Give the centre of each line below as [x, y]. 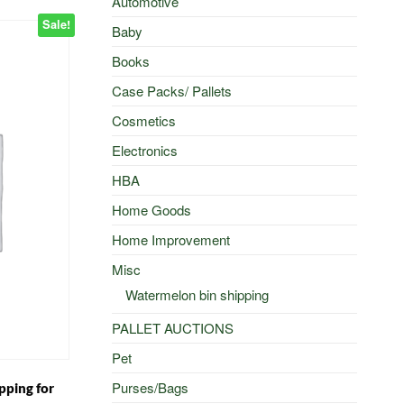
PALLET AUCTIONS [172, 327]
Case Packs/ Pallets [171, 90]
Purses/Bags [150, 387]
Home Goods [151, 209]
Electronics [144, 150]
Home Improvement [170, 239]
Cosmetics [143, 120]
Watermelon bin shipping [197, 294]
